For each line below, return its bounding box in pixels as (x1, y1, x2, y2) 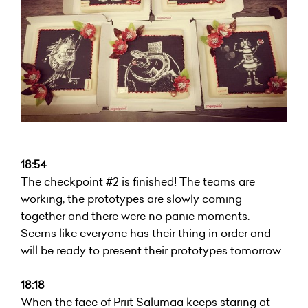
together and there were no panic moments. (21, 208, 250, 223)
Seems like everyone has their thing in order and (21, 225, 271, 241)
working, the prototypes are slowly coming (21, 190, 242, 206)
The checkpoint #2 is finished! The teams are (21, 173, 255, 189)
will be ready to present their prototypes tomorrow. (21, 242, 283, 258)
